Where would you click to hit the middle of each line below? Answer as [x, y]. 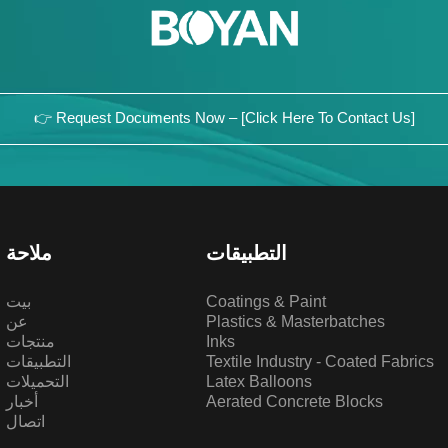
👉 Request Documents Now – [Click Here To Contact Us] [224, 117]
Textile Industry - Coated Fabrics [319, 361]
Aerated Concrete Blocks [294, 401]
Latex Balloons [258, 381]
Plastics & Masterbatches [295, 321]
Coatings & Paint [265, 301]
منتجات [31, 341]
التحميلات [38, 381]
